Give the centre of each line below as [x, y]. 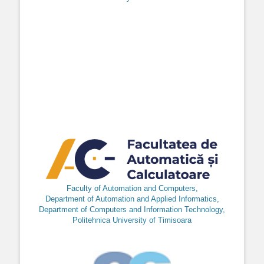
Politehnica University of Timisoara [132, 220]
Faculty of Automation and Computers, [132, 188]
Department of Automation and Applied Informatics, [132, 199]
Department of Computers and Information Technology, [132, 209]
